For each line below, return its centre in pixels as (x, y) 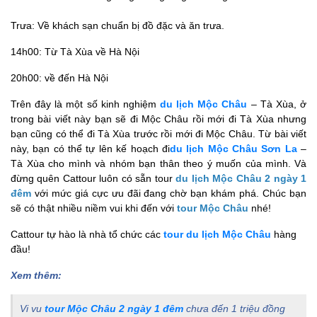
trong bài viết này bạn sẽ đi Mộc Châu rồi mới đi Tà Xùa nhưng (158, 119)
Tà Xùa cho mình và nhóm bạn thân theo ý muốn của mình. (151, 163)
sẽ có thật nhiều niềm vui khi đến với (94, 208)
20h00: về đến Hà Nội (59, 77)
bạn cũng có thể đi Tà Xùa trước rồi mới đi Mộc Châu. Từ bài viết (158, 133)
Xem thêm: (38, 275)
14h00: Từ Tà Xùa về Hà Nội (75, 51)
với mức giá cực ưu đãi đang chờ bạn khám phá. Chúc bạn (169, 193)
